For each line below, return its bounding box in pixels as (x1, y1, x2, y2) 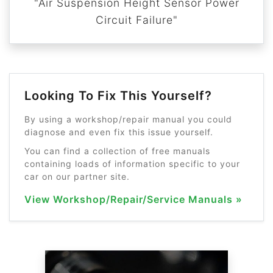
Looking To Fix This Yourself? (24, 88, 212, 103)
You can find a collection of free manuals (24, 146, 210, 156)
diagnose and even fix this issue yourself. (24, 127, 213, 137)
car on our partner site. (24, 171, 130, 182)
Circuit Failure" (95, 13, 178, 26)
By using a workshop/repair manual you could (24, 114, 232, 124)
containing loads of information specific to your (24, 158, 240, 169)
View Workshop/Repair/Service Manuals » (24, 193, 243, 205)
